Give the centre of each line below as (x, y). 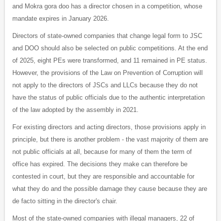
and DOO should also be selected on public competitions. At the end (110, 48)
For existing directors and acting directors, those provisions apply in (109, 127)
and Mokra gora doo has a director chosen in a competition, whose (107, 6)
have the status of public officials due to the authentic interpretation (109, 98)
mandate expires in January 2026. (61, 19)
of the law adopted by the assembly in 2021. (75, 110)
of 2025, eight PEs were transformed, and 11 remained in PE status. (110, 61)
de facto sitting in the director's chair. (65, 201)
